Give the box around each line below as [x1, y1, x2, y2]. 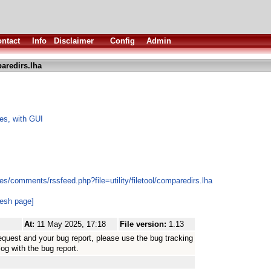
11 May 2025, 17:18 [37, 220, 106, 229]
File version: [120, 220, 169, 229]
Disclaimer [54, 36, 94, 45]
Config [110, 36, 135, 45]
